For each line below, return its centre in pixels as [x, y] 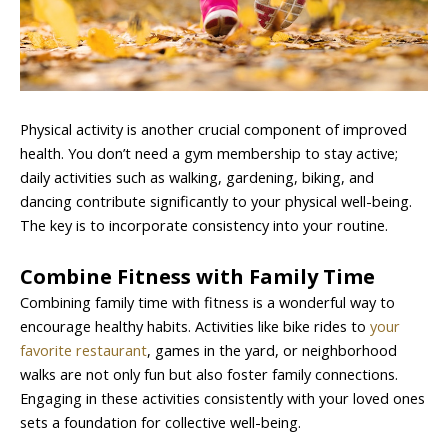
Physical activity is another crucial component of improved [213, 128]
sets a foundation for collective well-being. [160, 421]
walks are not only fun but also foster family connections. [209, 373]
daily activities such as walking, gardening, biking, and [197, 176]
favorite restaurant [83, 349]
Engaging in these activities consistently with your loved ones [222, 397]
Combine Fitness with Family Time [197, 276]
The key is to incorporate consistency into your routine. [204, 224]
